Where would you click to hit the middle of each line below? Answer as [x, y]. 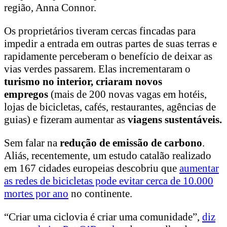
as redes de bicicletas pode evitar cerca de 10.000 [109, 181]
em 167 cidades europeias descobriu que [92, 168]
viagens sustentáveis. [175, 120]
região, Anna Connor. [50, 8]
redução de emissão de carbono [131, 143]
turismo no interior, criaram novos [83, 82]
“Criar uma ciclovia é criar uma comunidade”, [103, 217]
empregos [26, 94]
